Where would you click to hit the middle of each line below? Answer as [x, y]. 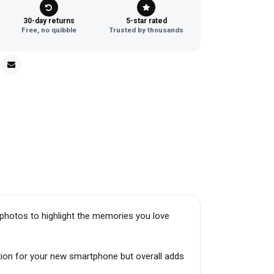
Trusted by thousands [146, 30]
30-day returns [49, 21]
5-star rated [146, 21]
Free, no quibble [49, 30]
